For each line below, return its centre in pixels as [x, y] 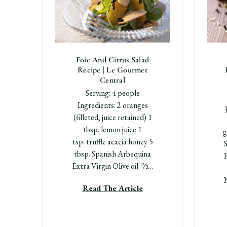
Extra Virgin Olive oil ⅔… [112, 166]
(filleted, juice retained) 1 [112, 117]
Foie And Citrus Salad [112, 60]
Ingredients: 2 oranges [112, 105]
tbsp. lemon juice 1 [112, 129]
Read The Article [112, 188]
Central [112, 80]
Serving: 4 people [112, 93]
